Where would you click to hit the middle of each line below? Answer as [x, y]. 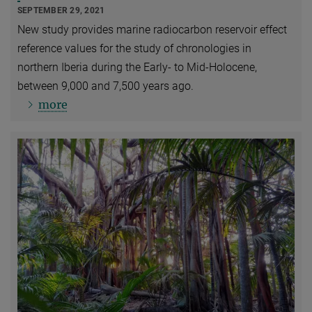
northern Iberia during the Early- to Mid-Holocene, [137, 67]
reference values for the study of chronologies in [134, 48]
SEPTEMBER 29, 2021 [61, 10]
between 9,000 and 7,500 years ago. [106, 86]
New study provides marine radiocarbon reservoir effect [152, 29]
